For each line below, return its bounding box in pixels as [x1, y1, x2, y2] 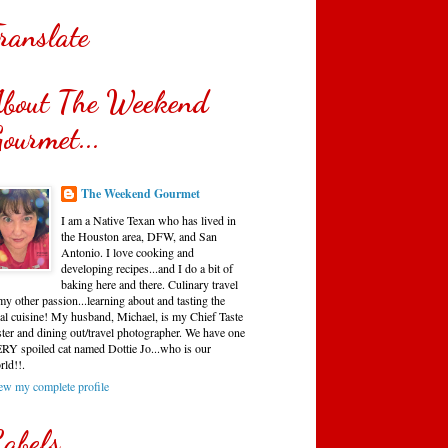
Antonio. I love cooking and [61, 243, 194, 260]
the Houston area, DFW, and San [61, 227, 217, 244]
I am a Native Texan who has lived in [61, 211, 236, 228]
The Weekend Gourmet [81, 184, 200, 202]
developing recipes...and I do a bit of [61, 259, 233, 276]
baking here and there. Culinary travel [61, 275, 238, 292]
